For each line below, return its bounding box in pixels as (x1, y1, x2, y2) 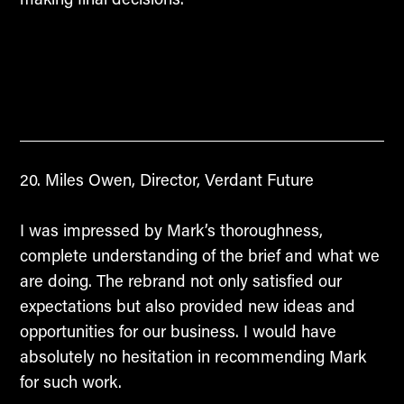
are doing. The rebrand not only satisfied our (19, 270, 342, 292)
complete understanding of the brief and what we (19, 244, 380, 267)
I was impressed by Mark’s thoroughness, (19, 219, 323, 242)
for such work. (19, 371, 122, 393)
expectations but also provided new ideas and (19, 295, 355, 317)
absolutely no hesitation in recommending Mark (19, 345, 366, 368)
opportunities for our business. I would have (19, 320, 336, 343)
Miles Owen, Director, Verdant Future (40, 168, 314, 190)
